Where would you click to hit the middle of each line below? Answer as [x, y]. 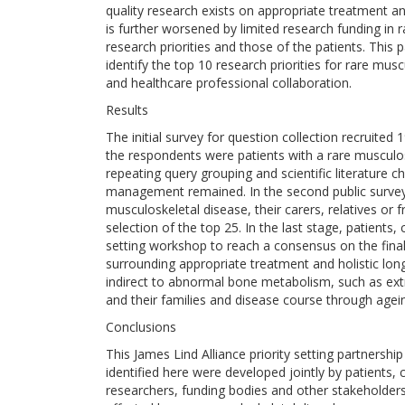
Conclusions [141, 327]
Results [127, 110]
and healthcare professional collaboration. [229, 83]
